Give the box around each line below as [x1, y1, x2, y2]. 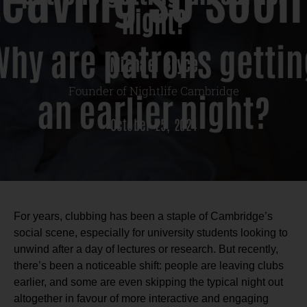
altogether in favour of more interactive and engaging [14, 292, 269, 304]
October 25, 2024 [110, 114, 197, 133]
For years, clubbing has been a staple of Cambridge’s [14, 210, 273, 222]
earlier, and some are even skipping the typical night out [14, 275, 283, 288]
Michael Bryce [110, 53, 197, 74]
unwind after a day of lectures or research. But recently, [14, 243, 278, 255]
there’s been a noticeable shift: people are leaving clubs [14, 259, 284, 271]
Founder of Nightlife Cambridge [68, 83, 239, 99]
